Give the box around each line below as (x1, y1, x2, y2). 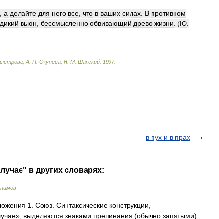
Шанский (78, 59, 100, 65)
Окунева (39, 59, 61, 65)
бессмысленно (41, 20, 88, 27)
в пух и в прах (146, 133, 190, 141)
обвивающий (90, 20, 131, 27)
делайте (10, 9, 36, 17)
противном (151, 9, 186, 17)
